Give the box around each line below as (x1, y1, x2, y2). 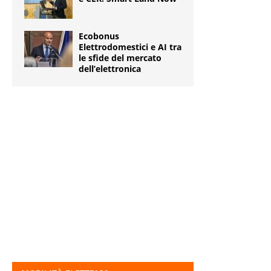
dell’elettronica (79, 63, 141, 75)
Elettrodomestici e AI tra (79, 41, 181, 53)
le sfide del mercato (79, 52, 162, 64)
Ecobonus (79, 30, 119, 42)
